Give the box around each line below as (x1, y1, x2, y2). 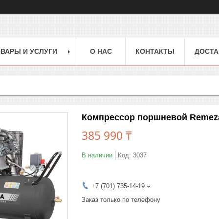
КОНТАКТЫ (135, 47, 175, 55)
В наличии (82, 151, 112, 159)
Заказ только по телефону (82, 196, 160, 203)
